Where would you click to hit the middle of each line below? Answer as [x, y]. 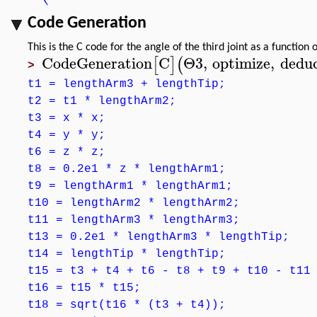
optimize [242, 63]
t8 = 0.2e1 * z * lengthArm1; [127, 169]
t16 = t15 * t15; [84, 288]
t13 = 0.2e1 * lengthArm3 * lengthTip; [158, 237]
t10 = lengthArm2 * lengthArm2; [134, 203]
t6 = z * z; [67, 152]
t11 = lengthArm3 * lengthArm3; [134, 220]
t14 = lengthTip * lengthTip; [127, 254]
